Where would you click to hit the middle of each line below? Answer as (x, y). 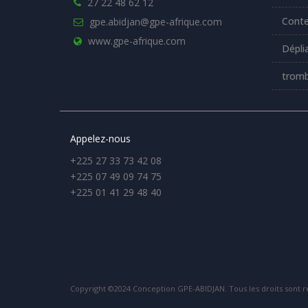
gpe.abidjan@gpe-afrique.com (156, 22)
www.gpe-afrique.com (137, 41)
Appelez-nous (100, 138)
